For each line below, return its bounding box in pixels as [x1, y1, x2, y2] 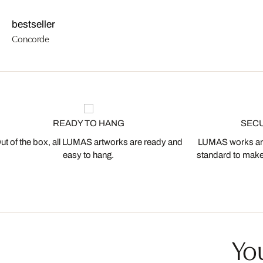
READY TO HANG [52, 119, 124, 128]
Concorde [12, 32, 50, 45]
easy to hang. [63, 150, 114, 160]
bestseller [12, 19, 56, 30]
